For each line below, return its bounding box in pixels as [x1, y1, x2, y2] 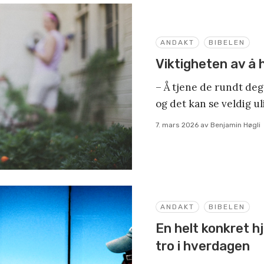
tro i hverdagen [156, 238, 250, 255]
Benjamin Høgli [210, 121, 260, 130]
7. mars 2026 [156, 121, 199, 130]
